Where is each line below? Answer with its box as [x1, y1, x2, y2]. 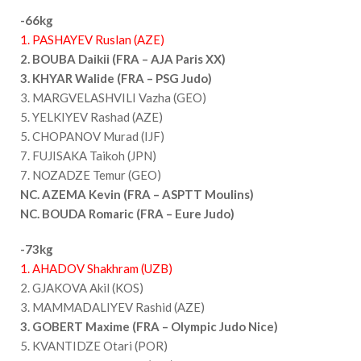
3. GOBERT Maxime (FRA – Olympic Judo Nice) [20, 318, 278, 334]
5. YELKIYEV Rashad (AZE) [20, 109, 163, 124]
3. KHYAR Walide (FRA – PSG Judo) [20, 70, 212, 85]
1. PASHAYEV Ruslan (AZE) [20, 31, 164, 47]
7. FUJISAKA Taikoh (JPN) [20, 147, 156, 163]
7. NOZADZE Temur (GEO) [20, 167, 161, 182]
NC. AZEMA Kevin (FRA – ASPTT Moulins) [20, 186, 254, 201]
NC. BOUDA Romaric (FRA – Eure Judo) [20, 205, 234, 221]
